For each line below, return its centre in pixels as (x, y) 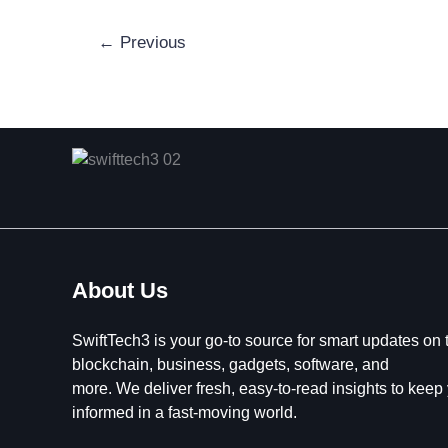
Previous (150, 42)
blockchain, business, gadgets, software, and (230, 365)
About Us (120, 291)
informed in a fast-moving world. (184, 413)
